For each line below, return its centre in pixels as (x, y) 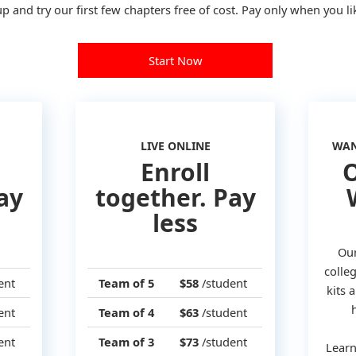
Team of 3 (126, 342)
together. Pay (175, 197)
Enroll (175, 172)
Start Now (175, 61)
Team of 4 (126, 313)
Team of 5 (126, 283)
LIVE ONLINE (175, 145)
